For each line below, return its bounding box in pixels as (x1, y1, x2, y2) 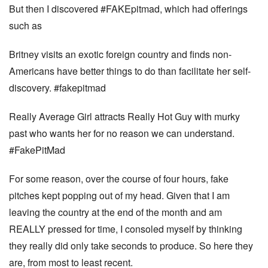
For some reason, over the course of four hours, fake (9, 172, 229, 185)
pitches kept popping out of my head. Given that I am (9, 188, 230, 202)
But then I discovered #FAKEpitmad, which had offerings (9, 2, 248, 16)
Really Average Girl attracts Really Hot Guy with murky (9, 109, 240, 123)
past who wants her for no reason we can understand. (9, 126, 234, 140)
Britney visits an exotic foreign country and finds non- (9, 47, 232, 61)
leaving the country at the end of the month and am (9, 205, 222, 219)
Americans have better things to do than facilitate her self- (9, 64, 251, 78)
